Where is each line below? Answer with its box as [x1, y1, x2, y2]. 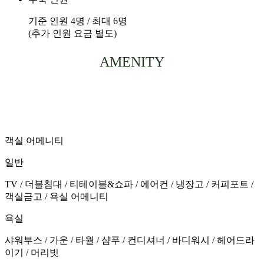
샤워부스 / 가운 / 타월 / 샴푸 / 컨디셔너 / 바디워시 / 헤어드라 [5, 235, 255, 245]
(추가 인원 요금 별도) [28, 28, 117, 38]
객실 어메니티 [5, 135, 64, 146]
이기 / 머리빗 [5, 247, 59, 258]
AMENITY [100, 54, 164, 70]
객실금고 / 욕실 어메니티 [5, 191, 108, 202]
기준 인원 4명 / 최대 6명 [28, 15, 127, 26]
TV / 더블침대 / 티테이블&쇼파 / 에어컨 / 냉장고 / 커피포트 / [5, 179, 253, 189]
